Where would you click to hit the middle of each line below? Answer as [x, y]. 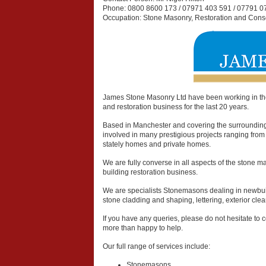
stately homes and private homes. [157, 144]
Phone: [115, 8]
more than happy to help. [143, 228]
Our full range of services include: [156, 246]
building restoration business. [150, 172]
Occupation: [123, 18]
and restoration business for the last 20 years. [176, 107]
